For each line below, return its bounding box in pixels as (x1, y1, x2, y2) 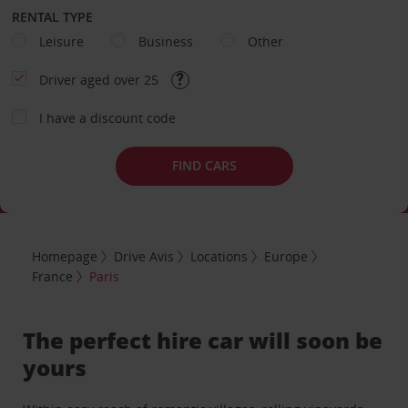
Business (138, 32, 193, 50)
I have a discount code (38, 108, 176, 127)
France (32, 268, 74, 286)
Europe (264, 248, 309, 266)
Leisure (38, 32, 84, 50)
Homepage (32, 248, 98, 266)
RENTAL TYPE (11, 7, 93, 25)
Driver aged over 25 (38, 70, 162, 88)
